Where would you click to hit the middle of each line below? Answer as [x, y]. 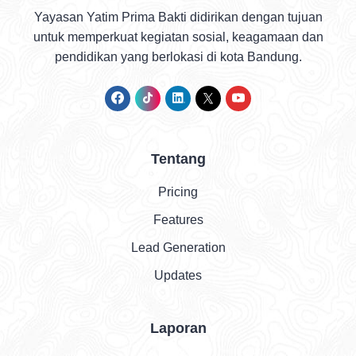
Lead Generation [178, 247]
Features [178, 219]
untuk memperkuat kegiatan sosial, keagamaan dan [178, 37]
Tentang [178, 159]
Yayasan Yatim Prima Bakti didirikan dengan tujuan [178, 17]
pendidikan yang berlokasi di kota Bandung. [178, 56]
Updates [178, 275]
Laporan [178, 328]
